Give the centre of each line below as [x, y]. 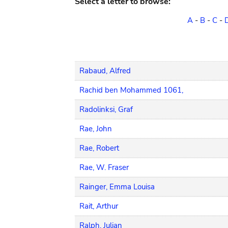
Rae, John [96, 129]
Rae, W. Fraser [104, 167]
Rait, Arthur [99, 206]
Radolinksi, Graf [106, 109]
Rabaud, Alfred [105, 71]
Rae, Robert [99, 148]
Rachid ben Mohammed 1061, [131, 90]
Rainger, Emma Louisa [117, 187]
